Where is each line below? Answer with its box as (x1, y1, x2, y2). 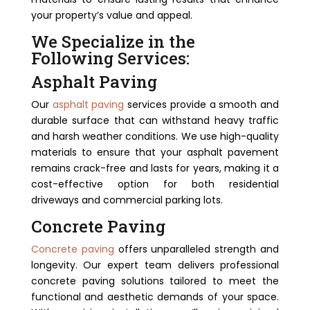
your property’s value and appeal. (30, 8, 192, 22)
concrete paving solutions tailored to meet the (30, 274, 280, 288)
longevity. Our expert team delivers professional (30, 258, 280, 272)
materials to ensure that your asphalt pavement (30, 145, 280, 159)
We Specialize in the (30, 30, 195, 53)
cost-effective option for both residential (30, 177, 280, 191)
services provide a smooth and (124, 98, 280, 111)
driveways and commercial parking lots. (30, 193, 223, 207)
